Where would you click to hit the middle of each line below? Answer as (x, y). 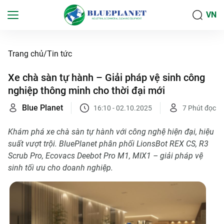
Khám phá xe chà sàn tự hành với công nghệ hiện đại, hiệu (111, 132)
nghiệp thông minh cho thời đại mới (86, 90)
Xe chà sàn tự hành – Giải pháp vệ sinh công (106, 77)
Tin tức (59, 54)
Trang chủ (26, 54)
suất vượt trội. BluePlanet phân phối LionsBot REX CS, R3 (108, 144)
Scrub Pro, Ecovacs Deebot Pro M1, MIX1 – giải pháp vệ (105, 156)
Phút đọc (202, 108)
